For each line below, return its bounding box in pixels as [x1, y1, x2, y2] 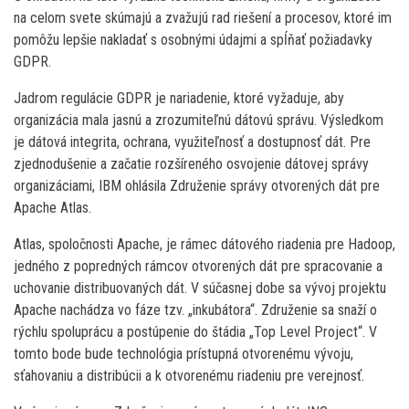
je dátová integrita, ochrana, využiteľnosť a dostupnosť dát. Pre [14, 132, 371, 151]
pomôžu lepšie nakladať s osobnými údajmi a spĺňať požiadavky [14, 30, 372, 48]
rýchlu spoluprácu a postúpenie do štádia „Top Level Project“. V [14, 322, 377, 341]
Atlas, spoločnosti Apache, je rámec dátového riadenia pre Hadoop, [14, 235, 395, 253]
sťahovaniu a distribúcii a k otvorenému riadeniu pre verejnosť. [14, 366, 364, 384]
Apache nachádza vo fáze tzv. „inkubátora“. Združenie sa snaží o [14, 300, 377, 319]
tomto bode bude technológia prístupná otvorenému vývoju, [14, 344, 353, 362]
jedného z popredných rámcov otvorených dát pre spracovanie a [14, 257, 383, 275]
